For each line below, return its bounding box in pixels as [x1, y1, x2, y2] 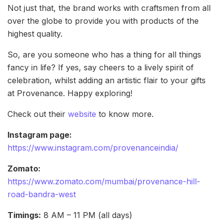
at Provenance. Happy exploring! [7, 88, 132, 99]
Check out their [7, 109, 68, 119]
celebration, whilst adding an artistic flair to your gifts [7, 75, 206, 86]
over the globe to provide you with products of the [7, 16, 199, 26]
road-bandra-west [7, 189, 76, 200]
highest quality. [7, 29, 62, 39]
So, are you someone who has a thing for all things [7, 50, 201, 60]
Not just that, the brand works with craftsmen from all [7, 3, 211, 13]
